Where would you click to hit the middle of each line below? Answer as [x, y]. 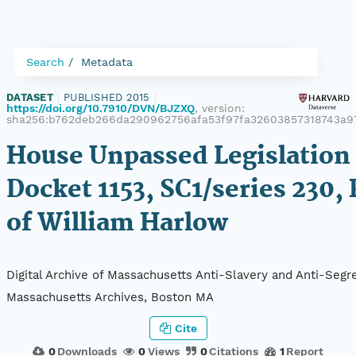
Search [45, 62]
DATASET [30, 97]
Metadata [107, 62]
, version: [220, 108]
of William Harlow [117, 224]
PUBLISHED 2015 [107, 97]
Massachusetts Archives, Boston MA [110, 298]
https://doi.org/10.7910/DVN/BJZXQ [101, 108]
